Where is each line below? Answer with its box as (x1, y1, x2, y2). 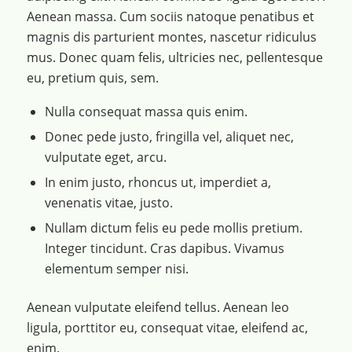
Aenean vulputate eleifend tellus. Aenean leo (26, 298, 289, 316)
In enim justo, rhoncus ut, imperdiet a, (44, 173, 271, 191)
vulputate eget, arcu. (44, 148, 167, 166)
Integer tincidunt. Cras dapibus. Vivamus (44, 239, 284, 257)
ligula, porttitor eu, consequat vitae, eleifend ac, (26, 318, 308, 336)
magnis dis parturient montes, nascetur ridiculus (26, 28, 317, 46)
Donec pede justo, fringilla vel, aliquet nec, (44, 127, 294, 145)
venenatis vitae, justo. (44, 193, 173, 211)
